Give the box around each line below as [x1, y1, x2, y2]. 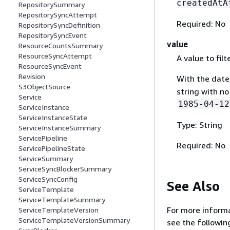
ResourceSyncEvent [18, 62, 82, 71]
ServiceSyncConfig [18, 175, 78, 184]
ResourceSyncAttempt [18, 51, 92, 61]
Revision [18, 72, 45, 81]
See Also [167, 178, 220, 194]
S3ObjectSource [18, 82, 70, 91]
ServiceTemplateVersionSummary [18, 216, 130, 225]
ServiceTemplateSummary [18, 195, 105, 204]
